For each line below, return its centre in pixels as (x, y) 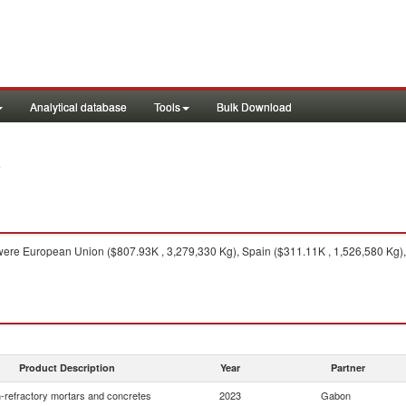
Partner (348, 367)
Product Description (67, 367)
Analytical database (78, 106)
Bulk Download (254, 106)
